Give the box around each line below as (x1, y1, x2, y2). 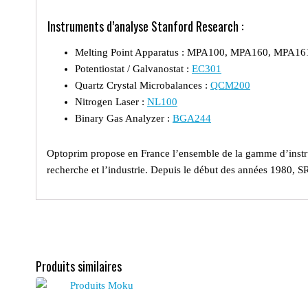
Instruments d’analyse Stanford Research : (47, 16, 243, 35)
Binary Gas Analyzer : (75, 112, 173, 124)
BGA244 (173, 112, 211, 124)
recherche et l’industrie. (47, 164, 148, 175)
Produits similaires (36, 256, 122, 275)
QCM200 (210, 79, 250, 91)
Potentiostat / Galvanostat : (75, 63, 192, 74)
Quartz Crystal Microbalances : (75, 79, 210, 91)
